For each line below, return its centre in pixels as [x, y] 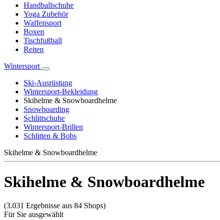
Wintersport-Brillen [53, 127]
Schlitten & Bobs [50, 136]
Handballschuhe [49, 5]
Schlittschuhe [44, 118]
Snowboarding [46, 110]
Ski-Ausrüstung [48, 83]
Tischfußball [43, 41]
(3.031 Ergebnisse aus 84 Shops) [55, 206]
